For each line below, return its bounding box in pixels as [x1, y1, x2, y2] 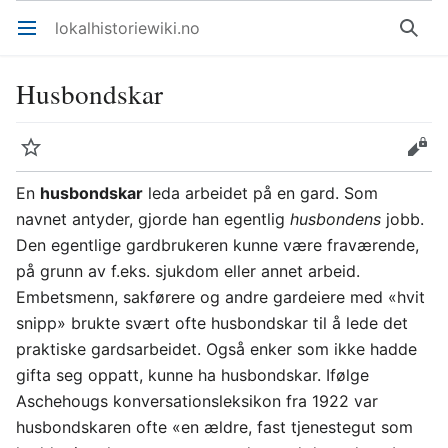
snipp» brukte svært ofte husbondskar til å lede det [16, 313, 408, 333]
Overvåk [34, 147, 47, 167]
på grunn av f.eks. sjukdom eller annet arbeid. [16, 261, 360, 281]
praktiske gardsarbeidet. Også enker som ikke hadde [16, 339, 417, 359]
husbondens [290, 209, 381, 229]
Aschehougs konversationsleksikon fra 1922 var [16, 391, 378, 411]
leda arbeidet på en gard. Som [143, 183, 378, 203]
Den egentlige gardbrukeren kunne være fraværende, [16, 235, 419, 255]
